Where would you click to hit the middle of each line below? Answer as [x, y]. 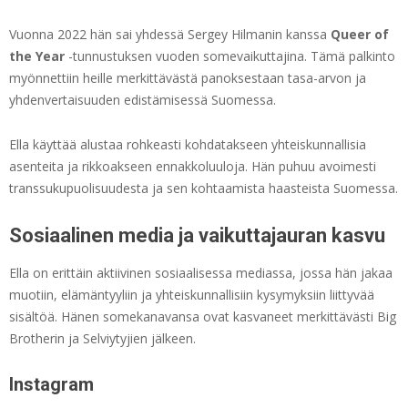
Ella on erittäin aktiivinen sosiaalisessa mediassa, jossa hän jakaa [201, 273]
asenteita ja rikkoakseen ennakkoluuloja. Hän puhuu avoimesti [193, 167]
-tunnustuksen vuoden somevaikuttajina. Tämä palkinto [230, 56]
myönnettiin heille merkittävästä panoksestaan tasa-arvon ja [188, 78]
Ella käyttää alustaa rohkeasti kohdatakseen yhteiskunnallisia [188, 145]
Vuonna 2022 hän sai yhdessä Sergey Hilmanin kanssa [170, 35]
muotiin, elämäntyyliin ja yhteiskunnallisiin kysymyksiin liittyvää [192, 295]
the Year [37, 56]
